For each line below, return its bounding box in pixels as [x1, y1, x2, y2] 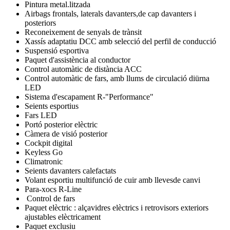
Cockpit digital [25, 138, 72, 147]
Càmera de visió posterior [25, 129, 107, 138]
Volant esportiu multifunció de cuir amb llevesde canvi [25, 175, 200, 184]
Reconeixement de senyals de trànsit [25, 27, 142, 36]
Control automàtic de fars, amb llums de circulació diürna [25, 73, 209, 83]
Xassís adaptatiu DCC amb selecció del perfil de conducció [25, 36, 216, 46]
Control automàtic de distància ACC [25, 64, 142, 73]
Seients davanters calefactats [25, 166, 116, 175]
